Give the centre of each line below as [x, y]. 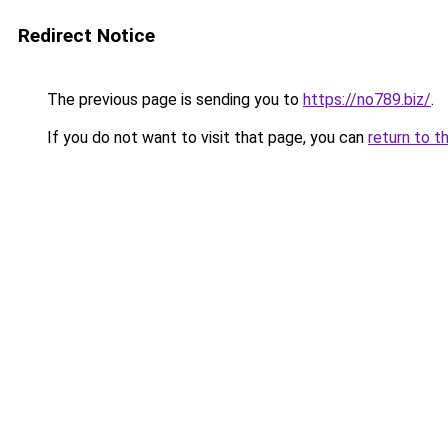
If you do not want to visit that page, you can [205, 137]
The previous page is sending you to [173, 99]
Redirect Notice [86, 35]
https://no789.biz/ [367, 99]
